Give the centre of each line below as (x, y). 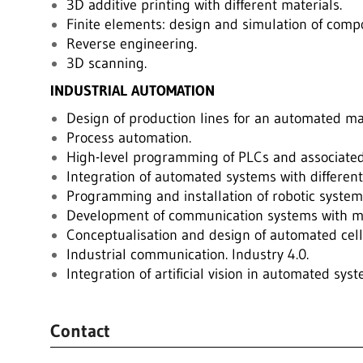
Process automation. (128, 138)
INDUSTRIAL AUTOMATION (132, 91)
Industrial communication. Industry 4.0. (187, 254)
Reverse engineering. (131, 44)
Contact (80, 331)
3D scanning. (106, 63)
